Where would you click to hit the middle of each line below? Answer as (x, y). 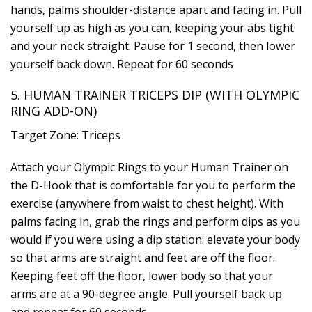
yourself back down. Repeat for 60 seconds (122, 64)
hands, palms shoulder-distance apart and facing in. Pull (156, 9)
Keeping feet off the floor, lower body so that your (142, 275)
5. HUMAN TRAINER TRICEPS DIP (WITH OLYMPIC (155, 94)
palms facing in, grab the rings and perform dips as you (155, 221)
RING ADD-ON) (54, 110)
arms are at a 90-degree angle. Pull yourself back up (146, 294)
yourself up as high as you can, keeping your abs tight (152, 28)
